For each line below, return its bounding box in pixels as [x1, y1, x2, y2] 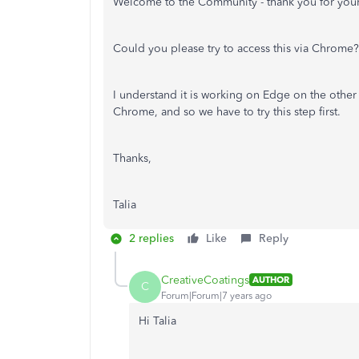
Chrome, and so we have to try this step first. [113, 105, 341, 119]
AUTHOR [252, 274, 289, 285]
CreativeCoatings [161, 272, 249, 287]
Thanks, [113, 151, 151, 165]
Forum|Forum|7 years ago [161, 289, 272, 301]
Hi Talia [139, 314, 176, 328]
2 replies [129, 232, 174, 245]
